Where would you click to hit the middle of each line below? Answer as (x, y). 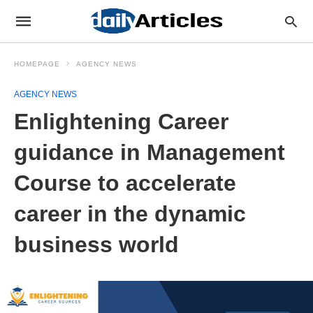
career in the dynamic (130, 214)
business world (96, 245)
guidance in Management (150, 152)
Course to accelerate (125, 183)
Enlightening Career (121, 122)
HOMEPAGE (37, 64)
